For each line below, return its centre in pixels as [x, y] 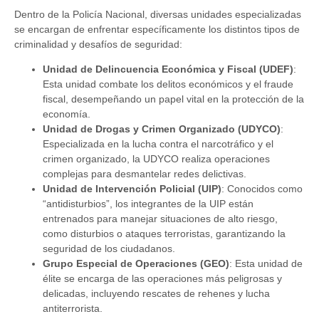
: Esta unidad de [266, 264]
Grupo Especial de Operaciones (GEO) [136, 264]
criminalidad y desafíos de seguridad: [98, 45]
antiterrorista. [73, 309]
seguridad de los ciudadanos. [109, 249]
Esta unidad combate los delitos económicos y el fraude [168, 84]
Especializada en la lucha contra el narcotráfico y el [158, 144]
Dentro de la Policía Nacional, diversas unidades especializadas [158, 15]
